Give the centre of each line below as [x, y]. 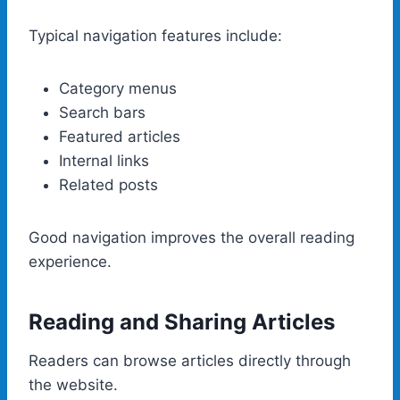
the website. [73, 384]
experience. [70, 261]
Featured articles [120, 136]
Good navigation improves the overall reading [192, 237]
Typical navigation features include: [155, 35]
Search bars [102, 112]
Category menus [118, 88]
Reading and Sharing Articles [182, 321]
